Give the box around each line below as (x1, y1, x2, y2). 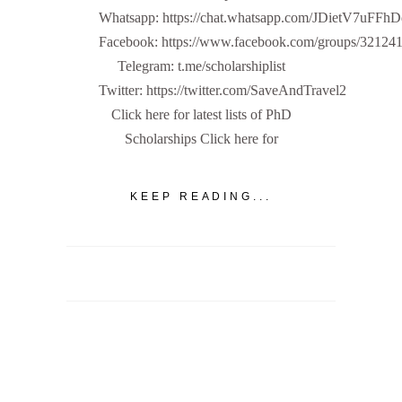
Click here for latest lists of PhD (110, 107, 292, 123)
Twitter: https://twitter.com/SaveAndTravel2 (99, 83, 346, 99)
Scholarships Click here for (124, 131, 278, 147)
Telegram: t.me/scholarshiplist (117, 58, 285, 74)
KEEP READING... (129, 189, 273, 203)
